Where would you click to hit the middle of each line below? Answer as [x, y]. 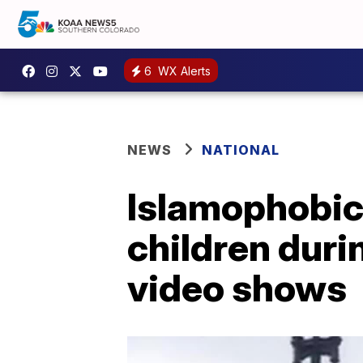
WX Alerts [183, 70]
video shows [237, 288]
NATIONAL [241, 150]
